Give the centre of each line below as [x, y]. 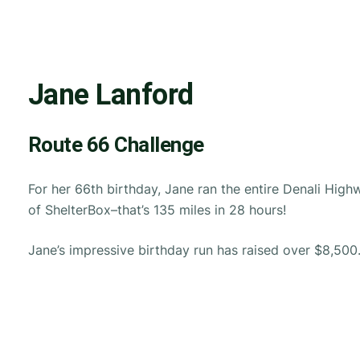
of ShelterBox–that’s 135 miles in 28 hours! [157, 209]
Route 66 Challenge [116, 144]
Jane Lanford [110, 94]
